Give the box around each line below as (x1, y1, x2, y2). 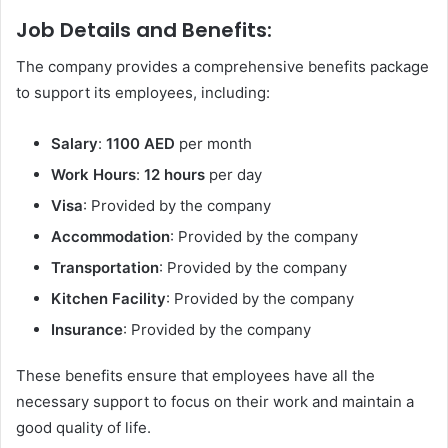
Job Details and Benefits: (16, 15, 272, 44)
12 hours (144, 164, 205, 184)
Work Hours (51, 164, 136, 184)
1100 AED (106, 133, 175, 153)
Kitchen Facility (51, 288, 166, 308)
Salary (51, 133, 98, 153)
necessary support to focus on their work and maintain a (16, 391, 414, 411)
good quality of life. (16, 417, 151, 437)
